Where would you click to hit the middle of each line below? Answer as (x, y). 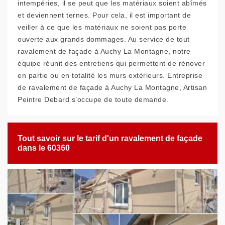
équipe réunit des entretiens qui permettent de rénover (111, 63)
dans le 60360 (44, 148)
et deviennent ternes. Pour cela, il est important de (104, 15)
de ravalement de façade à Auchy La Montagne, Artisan (112, 87)
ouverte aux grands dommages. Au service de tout (104, 39)
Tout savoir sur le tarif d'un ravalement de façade (110, 138)
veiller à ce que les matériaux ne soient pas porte (102, 27)
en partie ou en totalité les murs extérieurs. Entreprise (110, 75)
